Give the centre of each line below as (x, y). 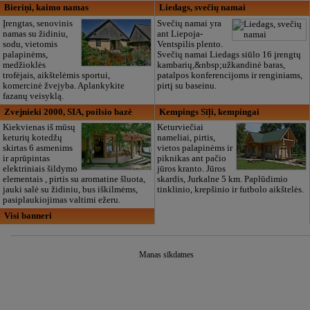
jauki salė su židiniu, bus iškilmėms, (70, 190)
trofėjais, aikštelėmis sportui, (56, 76)
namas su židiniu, (35, 34)
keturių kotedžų (32, 138)
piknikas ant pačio (192, 159)
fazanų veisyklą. (33, 97)
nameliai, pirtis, (186, 138)
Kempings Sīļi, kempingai (209, 112)
